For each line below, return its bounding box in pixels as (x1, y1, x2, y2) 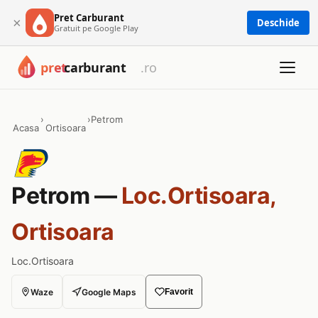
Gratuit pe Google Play (54, 22, 138, 33)
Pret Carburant (54, 11, 124, 24)
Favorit (165, 287, 193, 297)
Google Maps (82, 286, 136, 297)
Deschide (257, 16, 300, 29)
